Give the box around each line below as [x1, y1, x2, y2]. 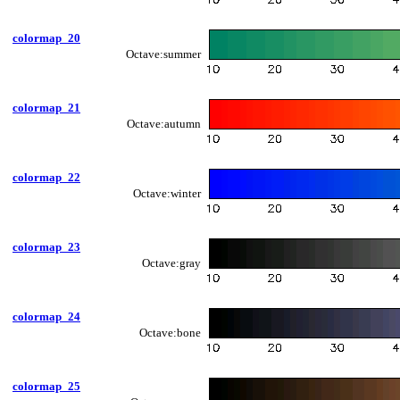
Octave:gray [142, 255, 201, 270]
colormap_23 [12, 239, 80, 254]
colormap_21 [12, 100, 80, 114]
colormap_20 [12, 30, 80, 45]
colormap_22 [12, 170, 80, 184]
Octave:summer [126, 46, 201, 61]
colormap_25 [12, 379, 80, 393]
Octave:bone [139, 325, 201, 339]
